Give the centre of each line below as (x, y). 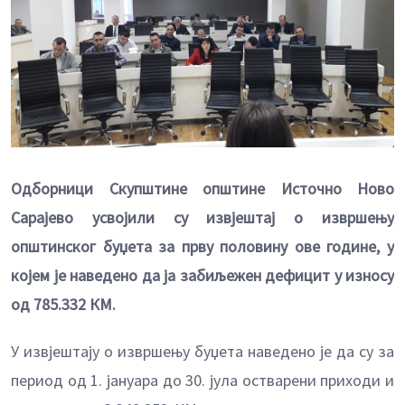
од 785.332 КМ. (63, 305)
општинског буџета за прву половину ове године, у (202, 247)
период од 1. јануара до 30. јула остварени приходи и (202, 381)
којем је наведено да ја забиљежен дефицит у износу (202, 276)
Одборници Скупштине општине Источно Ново (202, 189)
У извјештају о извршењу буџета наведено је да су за (202, 352)
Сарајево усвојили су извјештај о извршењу (202, 218)
